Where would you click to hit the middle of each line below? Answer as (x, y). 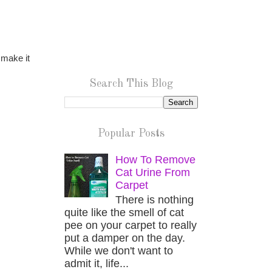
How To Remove (156, 159)
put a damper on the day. (125, 238)
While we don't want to (119, 251)
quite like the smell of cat (124, 213)
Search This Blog (131, 84)
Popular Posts (131, 134)
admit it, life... (97, 264)
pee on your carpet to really (131, 226)
